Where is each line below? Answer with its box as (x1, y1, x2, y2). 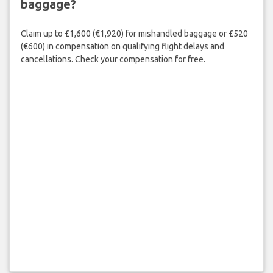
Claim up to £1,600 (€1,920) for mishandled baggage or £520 (20, 29, 248, 39)
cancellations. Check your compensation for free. (20, 54, 205, 65)
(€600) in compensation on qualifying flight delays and (20, 41, 224, 52)
